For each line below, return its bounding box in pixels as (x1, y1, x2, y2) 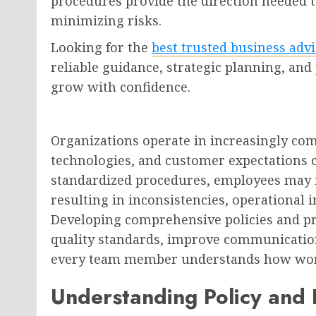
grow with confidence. (51, 78, 190, 96)
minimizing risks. (51, 12, 162, 30)
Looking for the (51, 39, 152, 56)
